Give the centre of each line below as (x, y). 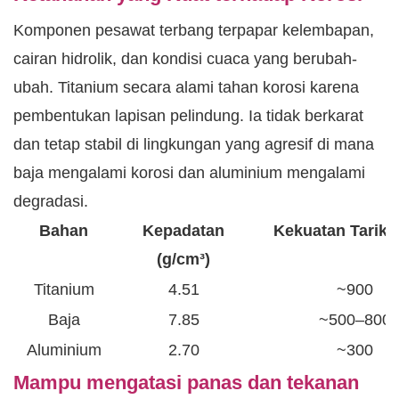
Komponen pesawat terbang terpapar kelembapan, (194, 31)
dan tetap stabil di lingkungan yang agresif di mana (194, 145)
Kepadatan (183, 231)
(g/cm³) (183, 260)
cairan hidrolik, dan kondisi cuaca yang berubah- (185, 59)
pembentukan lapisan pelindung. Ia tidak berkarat (188, 116)
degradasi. (51, 202)
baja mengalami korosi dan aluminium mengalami (189, 173)
